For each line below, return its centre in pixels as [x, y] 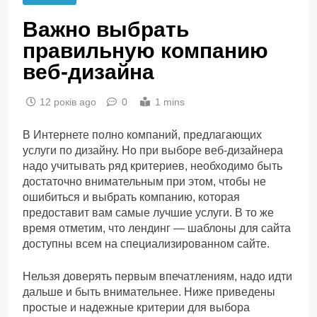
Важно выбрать [106, 29]
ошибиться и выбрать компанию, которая [131, 197]
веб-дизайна [88, 71]
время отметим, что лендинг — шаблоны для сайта [157, 228]
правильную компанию [145, 50]
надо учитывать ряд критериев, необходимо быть [152, 166]
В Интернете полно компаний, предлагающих [142, 134]
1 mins [170, 102]
